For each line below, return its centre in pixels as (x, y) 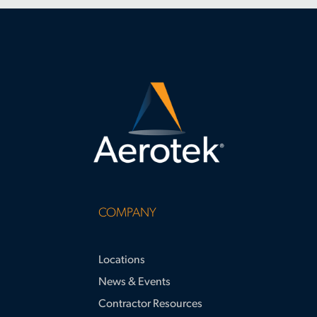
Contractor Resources (150, 305)
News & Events (134, 283)
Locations (122, 261)
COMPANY (127, 214)
